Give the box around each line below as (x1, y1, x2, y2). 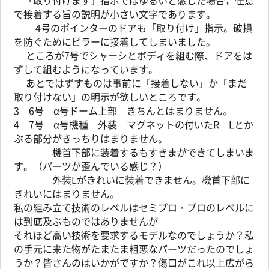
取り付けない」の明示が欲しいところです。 (14, 89, 206, 104)
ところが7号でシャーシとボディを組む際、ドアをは (14, 48, 252, 62)
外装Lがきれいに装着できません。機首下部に (14, 172, 250, 187)
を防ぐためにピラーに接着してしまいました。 (14, 34, 216, 49)
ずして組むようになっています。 (14, 62, 158, 76)
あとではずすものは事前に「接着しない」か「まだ (14, 76, 247, 90)
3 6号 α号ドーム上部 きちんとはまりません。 (14, 103, 232, 118)
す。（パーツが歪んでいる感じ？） (14, 159, 168, 173)
